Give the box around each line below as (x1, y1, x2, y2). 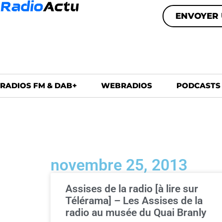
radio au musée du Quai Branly (65, 207, 206, 219)
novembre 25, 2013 (51, 156, 187, 174)
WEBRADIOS (101, 81, 152, 90)
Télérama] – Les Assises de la (65, 195, 203, 207)
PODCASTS (176, 81, 221, 90)
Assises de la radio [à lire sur (65, 183, 198, 195)
